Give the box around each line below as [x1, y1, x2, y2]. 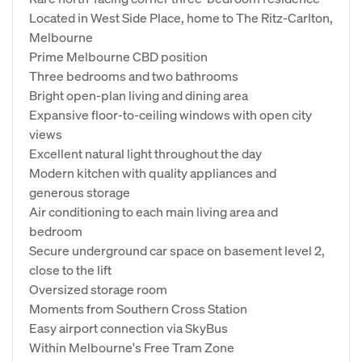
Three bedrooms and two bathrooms [29, 67, 238, 84]
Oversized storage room [29, 280, 167, 297]
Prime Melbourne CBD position [29, 48, 208, 65]
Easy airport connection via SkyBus [29, 319, 228, 336]
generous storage [29, 183, 130, 200]
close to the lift [29, 261, 112, 278]
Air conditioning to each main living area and [29, 203, 278, 220]
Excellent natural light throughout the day [29, 145, 262, 162]
